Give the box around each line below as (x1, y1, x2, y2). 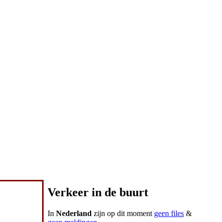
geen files (154, 209, 184, 218)
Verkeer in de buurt (48, 185, 148, 199)
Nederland (56, 209, 92, 218)
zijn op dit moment (92, 209, 154, 218)
